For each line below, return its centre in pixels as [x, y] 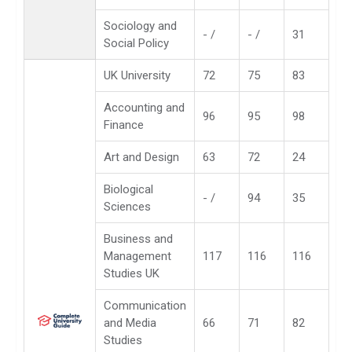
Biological [128, 189]
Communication [145, 305]
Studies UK [132, 273]
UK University [137, 75]
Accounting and [144, 107]
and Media [130, 323]
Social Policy [136, 43]
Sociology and [140, 26]
